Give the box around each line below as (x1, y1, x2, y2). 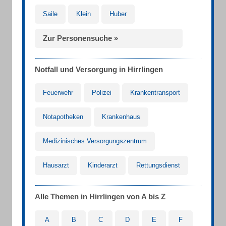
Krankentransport (130, 89, 180, 96)
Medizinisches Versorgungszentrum (43, 137, 147, 145)
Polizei (92, 89, 111, 96)
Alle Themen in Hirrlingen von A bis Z (35, 192, 165, 201)
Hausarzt (43, 161, 69, 169)
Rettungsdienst (136, 161, 180, 169)
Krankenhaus (102, 113, 140, 121)
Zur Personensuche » (43, 34, 118, 42)
